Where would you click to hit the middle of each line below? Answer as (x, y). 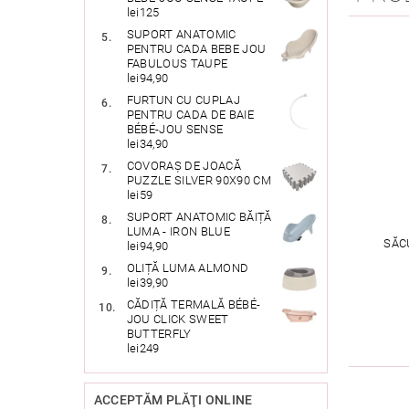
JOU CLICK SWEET (178, 320)
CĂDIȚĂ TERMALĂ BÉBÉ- (194, 305)
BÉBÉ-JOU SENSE (175, 130)
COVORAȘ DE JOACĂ (184, 166)
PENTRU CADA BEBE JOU (196, 49)
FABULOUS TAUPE (177, 64)
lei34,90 (147, 144)
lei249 (143, 349)
